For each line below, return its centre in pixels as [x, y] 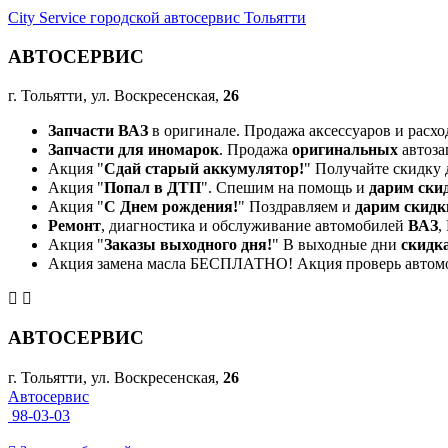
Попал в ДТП [152, 188]
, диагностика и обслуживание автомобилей [254, 226]
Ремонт [74, 226]
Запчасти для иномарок [133, 150]
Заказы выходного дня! [188, 245]
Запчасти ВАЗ [98, 131]
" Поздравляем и [296, 207]
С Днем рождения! [171, 207]
